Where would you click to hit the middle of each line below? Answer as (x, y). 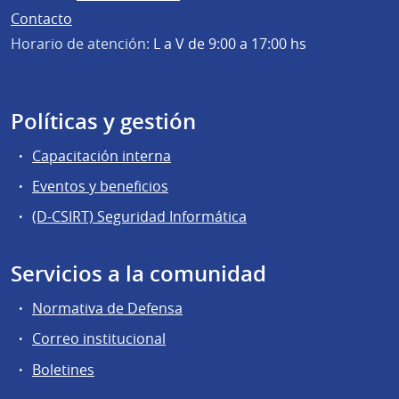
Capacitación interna (102, 155)
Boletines (63, 369)
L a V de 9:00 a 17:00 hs (228, 43)
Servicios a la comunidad (138, 274)
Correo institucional (99, 339)
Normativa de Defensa (107, 309)
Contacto (41, 18)
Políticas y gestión (103, 121)
